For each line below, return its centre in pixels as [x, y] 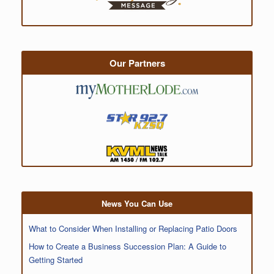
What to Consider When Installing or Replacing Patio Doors [133, 229]
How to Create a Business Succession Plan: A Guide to [128, 246]
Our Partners [137, 63]
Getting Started [56, 259]
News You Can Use [137, 203]
